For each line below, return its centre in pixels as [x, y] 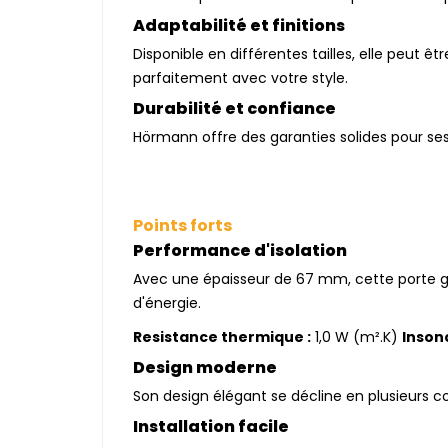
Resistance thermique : [222, 337]
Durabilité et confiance [234, 108]
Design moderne [205, 367]
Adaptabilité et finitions [239, 25]
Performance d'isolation [241, 250]
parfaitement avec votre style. [240, 78]
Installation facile [211, 426]
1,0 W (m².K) [356, 337]
